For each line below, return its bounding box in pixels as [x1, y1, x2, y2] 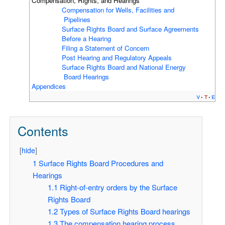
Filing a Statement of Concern [62, 43, 150, 53]
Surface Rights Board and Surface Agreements [62, 24, 199, 34]
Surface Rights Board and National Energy [62, 62, 186, 72]
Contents [17, 121, 68, 140]
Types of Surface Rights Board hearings [59, 206, 190, 217]
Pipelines [32, 14, 91, 24]
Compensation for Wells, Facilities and [62, 5, 175, 15]
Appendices [32, 81, 66, 91]
